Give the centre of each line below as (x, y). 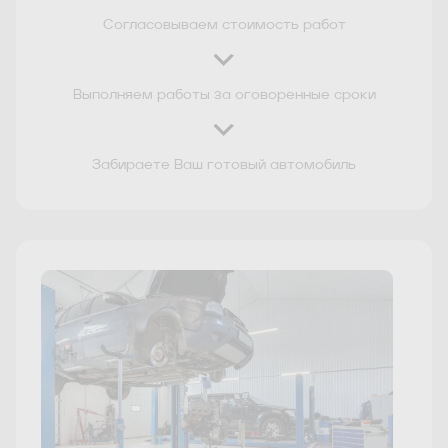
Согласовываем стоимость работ (224, 25)
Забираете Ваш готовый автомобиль (224, 165)
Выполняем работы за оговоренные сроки (224, 95)
